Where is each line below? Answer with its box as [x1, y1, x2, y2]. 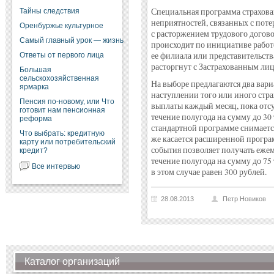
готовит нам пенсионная [19, 106, 105, 114]
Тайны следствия [19, 7, 80, 15]
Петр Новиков [222, 195, 266, 202]
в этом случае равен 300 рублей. [150, 166, 267, 177]
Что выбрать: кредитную [19, 129, 105, 138]
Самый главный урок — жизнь [19, 36, 124, 45]
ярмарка [19, 83, 49, 91]
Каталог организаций [24, 256, 120, 267]
